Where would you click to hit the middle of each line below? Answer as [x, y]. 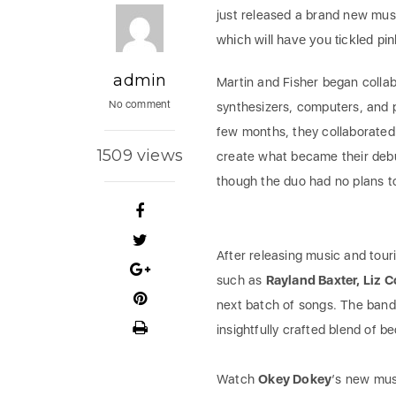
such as [241, 280]
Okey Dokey [295, 379]
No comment [140, 104]
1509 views [140, 156]
